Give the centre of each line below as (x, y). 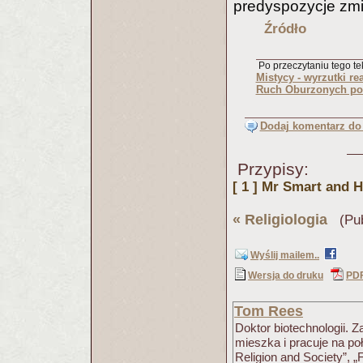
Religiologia (286, 220)
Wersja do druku (286, 275)
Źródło (285, 29)
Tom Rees (269, 311)
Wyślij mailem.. (285, 255)
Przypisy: (271, 169)
